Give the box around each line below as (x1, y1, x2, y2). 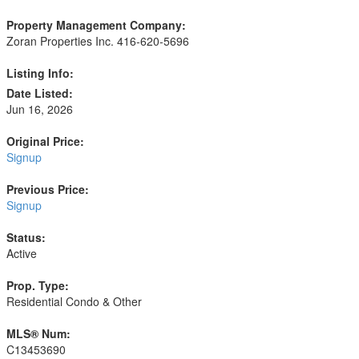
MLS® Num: (6, 325, 71, 341)
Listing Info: (6, 65, 74, 81)
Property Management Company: (6, 17, 186, 33)
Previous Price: (6, 181, 89, 197)
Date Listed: (6, 85, 73, 101)
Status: (6, 229, 46, 245)
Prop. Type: (6, 277, 69, 293)
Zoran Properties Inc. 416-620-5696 (6, 33, 189, 49)
